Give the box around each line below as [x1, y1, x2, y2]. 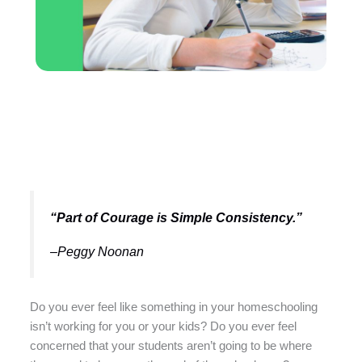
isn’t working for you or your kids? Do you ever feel [30, 319, 297, 333]
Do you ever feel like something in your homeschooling [30, 300, 318, 314]
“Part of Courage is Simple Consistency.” [50, 209, 303, 225]
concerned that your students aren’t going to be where [30, 339, 313, 352]
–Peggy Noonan [50, 243, 145, 259]
